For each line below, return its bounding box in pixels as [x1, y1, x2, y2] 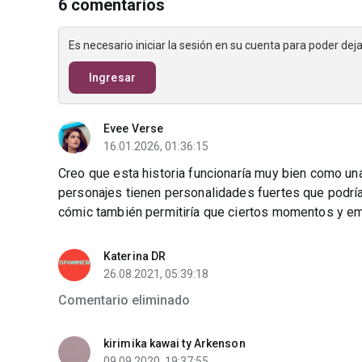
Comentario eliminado [58, 293, 190, 308]
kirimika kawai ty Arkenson [103, 337, 246, 350]
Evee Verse [103, 122, 163, 135]
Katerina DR [103, 250, 166, 263]
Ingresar [89, 71, 136, 84]
